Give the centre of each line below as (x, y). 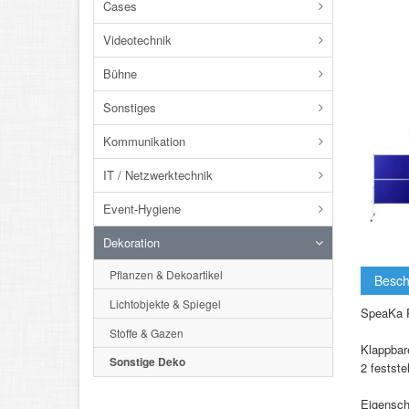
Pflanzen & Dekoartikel (166, 274)
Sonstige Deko (147, 362)
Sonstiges (130, 107)
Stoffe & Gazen (147, 333)
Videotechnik (137, 40)
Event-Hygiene (142, 209)
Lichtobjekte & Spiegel (165, 304)
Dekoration (131, 242)
